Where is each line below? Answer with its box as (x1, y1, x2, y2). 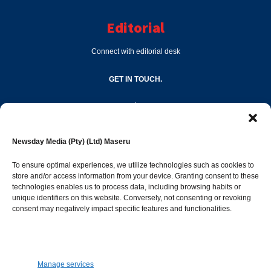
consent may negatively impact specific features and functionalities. (12, 204, 232, 213)
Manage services (38, 260, 94, 269)
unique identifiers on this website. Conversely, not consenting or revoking (12, 194, 251, 202)
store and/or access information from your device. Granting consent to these (12, 172, 259, 180)
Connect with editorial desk (91, 47, 180, 56)
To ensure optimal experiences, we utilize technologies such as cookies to (12, 161, 254, 169)
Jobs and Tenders (19, 250, 88, 261)
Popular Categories (71, 183, 200, 202)
